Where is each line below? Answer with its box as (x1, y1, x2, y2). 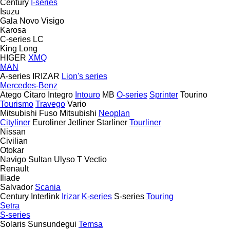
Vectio (84, 155, 107, 164)
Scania (35, 182, 61, 191)
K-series (82, 191, 112, 201)
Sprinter (149, 90, 178, 99)
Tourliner (129, 118, 161, 127)
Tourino (180, 90, 207, 99)
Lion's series (62, 71, 107, 81)
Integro (48, 90, 73, 99)
